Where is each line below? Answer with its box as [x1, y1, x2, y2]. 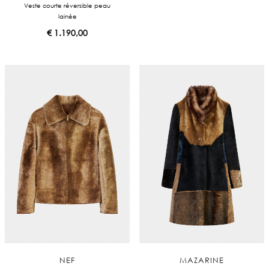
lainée [58, 12, 77, 20]
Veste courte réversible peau [24, 1, 110, 9]
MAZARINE [180, 255, 224, 265]
